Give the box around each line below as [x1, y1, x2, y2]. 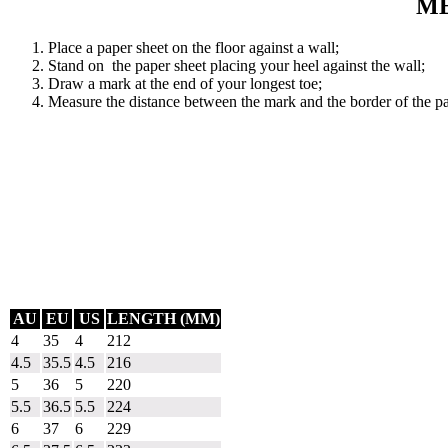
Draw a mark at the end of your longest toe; [48, 75, 322, 93]
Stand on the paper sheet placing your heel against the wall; [48, 57, 425, 75]
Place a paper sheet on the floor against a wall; [48, 39, 339, 57]
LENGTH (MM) [107, 309, 220, 327]
